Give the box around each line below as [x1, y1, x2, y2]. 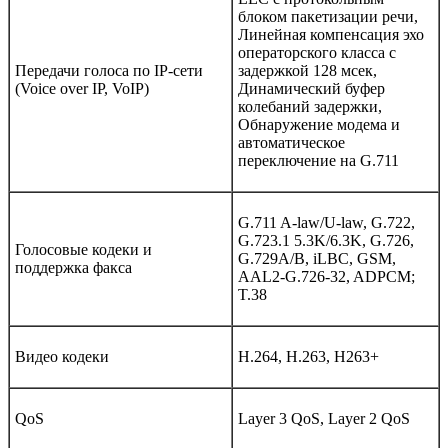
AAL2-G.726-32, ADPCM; [238, 267, 415, 285]
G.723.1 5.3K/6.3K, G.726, [238, 231, 414, 249]
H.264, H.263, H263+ [238, 347, 379, 365]
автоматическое [238, 133, 345, 151]
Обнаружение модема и [238, 115, 400, 133]
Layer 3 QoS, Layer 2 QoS [238, 409, 410, 427]
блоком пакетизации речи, [238, 7, 418, 25]
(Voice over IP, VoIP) [15, 79, 149, 97]
